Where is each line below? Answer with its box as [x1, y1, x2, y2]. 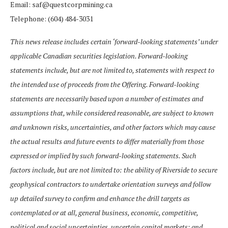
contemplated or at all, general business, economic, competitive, [10, 207, 198, 217]
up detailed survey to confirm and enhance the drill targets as [10, 193, 190, 203]
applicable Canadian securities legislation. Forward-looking [10, 50, 188, 61]
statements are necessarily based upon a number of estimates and [10, 93, 203, 103]
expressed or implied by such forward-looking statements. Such [10, 150, 196, 160]
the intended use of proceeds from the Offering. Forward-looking [10, 79, 199, 89]
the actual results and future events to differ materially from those [10, 136, 204, 146]
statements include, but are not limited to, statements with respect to [10, 65, 214, 75]
